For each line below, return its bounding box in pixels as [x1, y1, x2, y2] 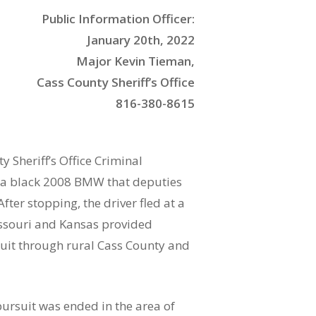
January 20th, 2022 [86, 32, 195, 48]
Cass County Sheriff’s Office [36, 74, 195, 90]
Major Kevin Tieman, [75, 53, 195, 69]
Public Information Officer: [41, 11, 195, 27]
